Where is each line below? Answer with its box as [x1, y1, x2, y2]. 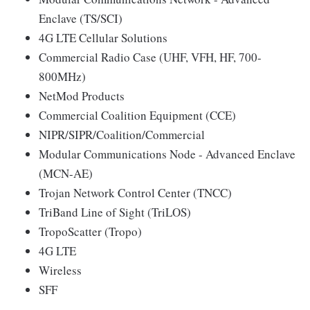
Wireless [39, 262, 82, 279]
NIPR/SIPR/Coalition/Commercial [39, 127, 205, 143]
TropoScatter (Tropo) [39, 224, 142, 240]
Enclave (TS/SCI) [39, 10, 122, 27]
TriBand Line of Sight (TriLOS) [39, 204, 191, 221]
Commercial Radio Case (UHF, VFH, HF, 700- [39, 49, 262, 66]
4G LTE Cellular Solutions [39, 30, 167, 46]
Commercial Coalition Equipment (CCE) [39, 107, 236, 124]
